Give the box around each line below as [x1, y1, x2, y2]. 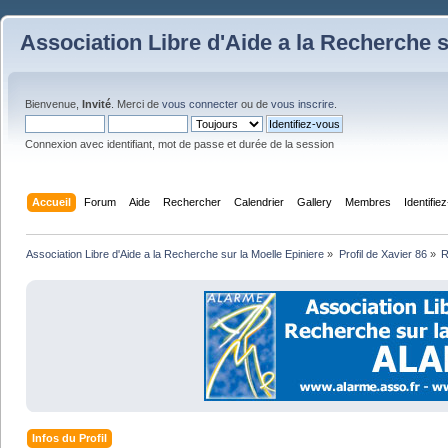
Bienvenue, [25, 98, 82, 110]
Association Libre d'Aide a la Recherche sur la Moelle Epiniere [26, 247, 325, 260]
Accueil [32, 195, 72, 208]
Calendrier [234, 195, 285, 208]
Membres [345, 195, 392, 208]
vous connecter [162, 98, 238, 110]
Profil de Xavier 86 [338, 247, 427, 260]
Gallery [297, 195, 333, 208]
